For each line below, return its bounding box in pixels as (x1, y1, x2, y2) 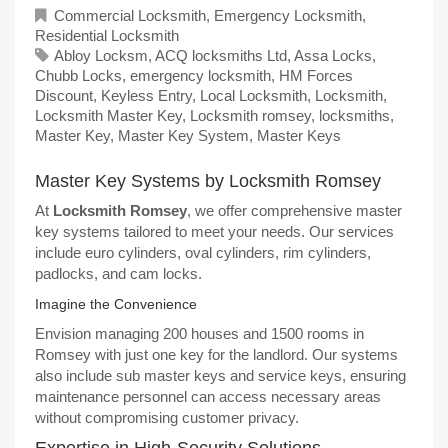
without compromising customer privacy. (35, 409, 299, 427)
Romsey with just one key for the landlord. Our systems (35, 346, 398, 364)
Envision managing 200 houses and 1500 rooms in (35, 325, 364, 343)
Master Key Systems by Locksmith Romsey (35, 170, 381, 191)
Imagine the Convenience (35, 295, 197, 312)
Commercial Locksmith (54, 7, 206, 25)
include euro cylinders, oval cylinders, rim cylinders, (35, 244, 371, 262)
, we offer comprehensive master (187, 202, 402, 220)
